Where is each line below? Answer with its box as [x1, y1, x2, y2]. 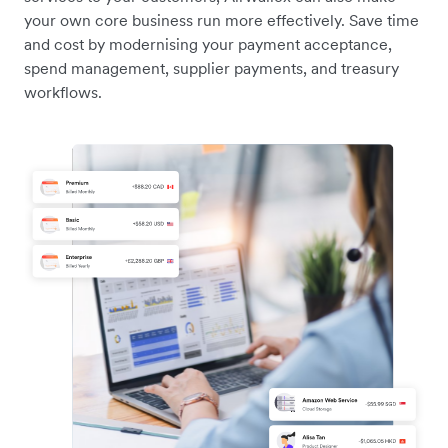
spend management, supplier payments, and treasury [24, 58, 399, 79]
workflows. [24, 82, 102, 103]
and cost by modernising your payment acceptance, [24, 34, 392, 55]
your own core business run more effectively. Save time [24, 10, 419, 31]
